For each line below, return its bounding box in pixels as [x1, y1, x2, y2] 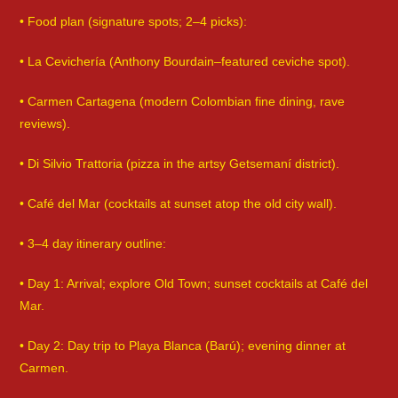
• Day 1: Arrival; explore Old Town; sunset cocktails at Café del [20, 276, 369, 291]
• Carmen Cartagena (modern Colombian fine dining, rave [20, 94, 346, 109]
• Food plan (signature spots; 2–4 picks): [20, 14, 248, 29]
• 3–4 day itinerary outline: [20, 236, 167, 251]
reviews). [20, 116, 71, 131]
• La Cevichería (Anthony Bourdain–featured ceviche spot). [20, 54, 351, 69]
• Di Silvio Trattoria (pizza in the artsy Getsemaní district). [20, 156, 340, 171]
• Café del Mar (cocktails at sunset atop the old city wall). [20, 196, 338, 211]
